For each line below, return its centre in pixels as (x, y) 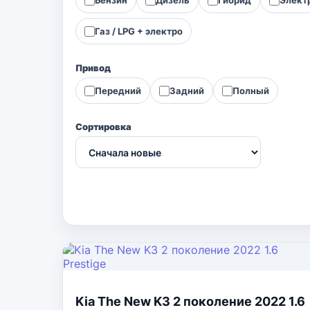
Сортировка (103, 127)
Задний (187, 90)
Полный (251, 90)
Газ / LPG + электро (139, 31)
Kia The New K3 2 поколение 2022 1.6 (190, 301)
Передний (118, 90)
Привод (93, 68)
